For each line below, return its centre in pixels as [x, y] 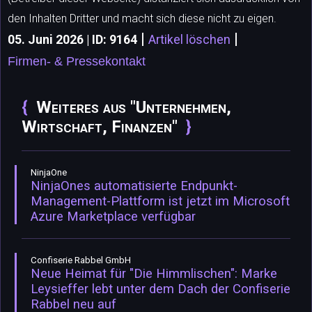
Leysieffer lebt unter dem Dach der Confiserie [161, 289]
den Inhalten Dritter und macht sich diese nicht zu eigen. [142, 19]
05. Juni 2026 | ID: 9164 [72, 40]
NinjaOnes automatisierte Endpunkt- [134, 186]
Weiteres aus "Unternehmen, [134, 108]
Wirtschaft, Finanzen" [100, 127]
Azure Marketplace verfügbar [113, 217]
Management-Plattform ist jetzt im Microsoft [160, 202]
